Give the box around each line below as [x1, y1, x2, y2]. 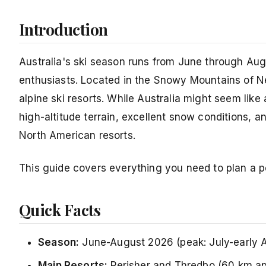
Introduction [19, 19, 108, 40]
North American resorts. [19, 129, 135, 142]
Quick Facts [19, 199, 101, 221]
